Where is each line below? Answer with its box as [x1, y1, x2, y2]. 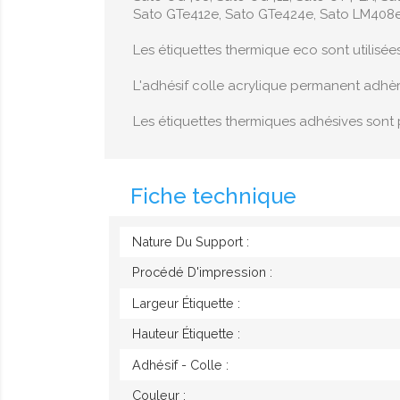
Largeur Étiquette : [131, 295, 240, 311]
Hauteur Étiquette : [131, 326, 240, 342]
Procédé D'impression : [131, 264, 272, 280]
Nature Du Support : [131, 234, 249, 250]
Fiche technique [130, 183, 296, 210]
